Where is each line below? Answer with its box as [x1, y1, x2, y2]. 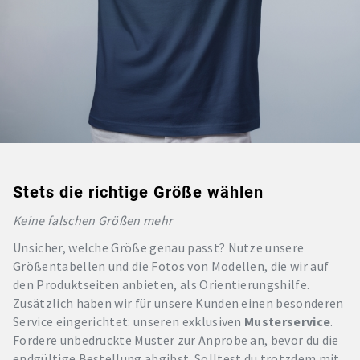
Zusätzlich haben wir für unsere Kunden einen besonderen [13, 295, 344, 311]
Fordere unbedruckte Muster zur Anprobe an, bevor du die [13, 332, 339, 348]
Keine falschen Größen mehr [13, 212, 174, 228]
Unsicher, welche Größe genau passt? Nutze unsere [13, 239, 305, 256]
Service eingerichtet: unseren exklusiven [13, 313, 245, 329]
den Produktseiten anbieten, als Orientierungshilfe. [13, 276, 310, 292]
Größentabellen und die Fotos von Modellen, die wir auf [13, 258, 329, 274]
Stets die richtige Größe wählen [13, 182, 264, 202]
